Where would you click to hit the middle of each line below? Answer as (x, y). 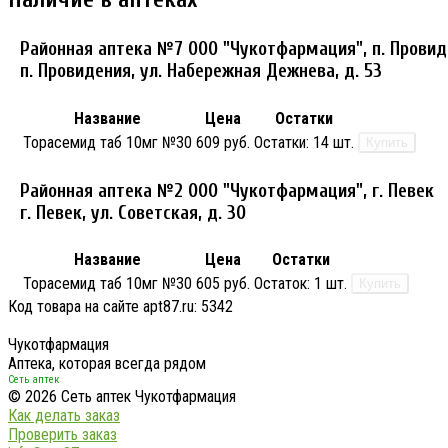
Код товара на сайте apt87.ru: (104, 307)
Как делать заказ (64, 416)
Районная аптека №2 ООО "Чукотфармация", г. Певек (227, 190)
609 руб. (223, 142)
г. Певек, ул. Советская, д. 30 (133, 212)
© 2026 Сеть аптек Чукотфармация (122, 397)
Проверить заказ (62, 435)
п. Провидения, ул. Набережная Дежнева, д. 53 (201, 71)
